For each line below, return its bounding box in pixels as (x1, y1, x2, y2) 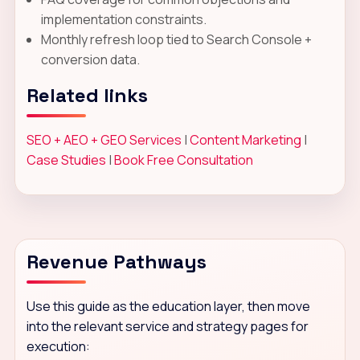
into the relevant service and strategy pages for (26, 317, 309, 335)
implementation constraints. (40, 10, 207, 28)
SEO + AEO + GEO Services (26, 130, 182, 149)
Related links (26, 82, 148, 108)
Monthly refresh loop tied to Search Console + (40, 30, 312, 48)
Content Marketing (189, 130, 301, 149)
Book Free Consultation (113, 150, 253, 169)
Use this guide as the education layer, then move (26, 297, 310, 315)
